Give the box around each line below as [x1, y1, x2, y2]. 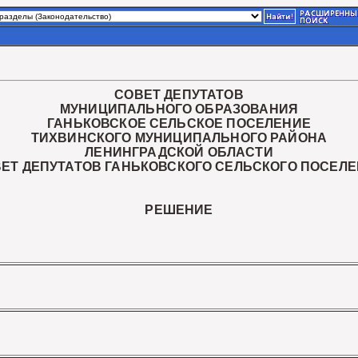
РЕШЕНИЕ [145, 203, 213, 217]
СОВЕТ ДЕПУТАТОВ [114, 88, 244, 101]
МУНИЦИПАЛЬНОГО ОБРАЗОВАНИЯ [59, 102, 299, 116]
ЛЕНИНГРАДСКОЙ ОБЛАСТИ [85, 145, 273, 159]
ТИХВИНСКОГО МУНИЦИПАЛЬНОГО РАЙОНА [30, 131, 328, 145]
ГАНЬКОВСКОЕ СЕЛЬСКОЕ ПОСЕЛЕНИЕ [47, 117, 311, 130]
